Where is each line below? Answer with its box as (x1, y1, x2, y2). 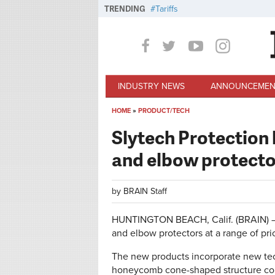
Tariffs (155, 4, 178, 14)
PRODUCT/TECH (138, 107, 190, 115)
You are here (112, 114, 188, 134)
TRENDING (104, 3, 145, 14)
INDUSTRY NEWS (118, 80, 185, 91)
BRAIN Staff (123, 186, 167, 196)
